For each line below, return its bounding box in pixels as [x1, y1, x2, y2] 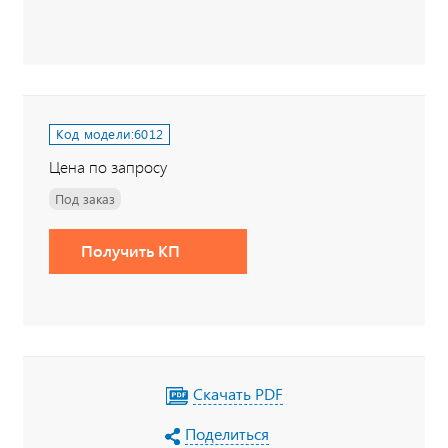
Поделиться [185, 422, 269, 444]
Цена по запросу [49, 155, 167, 178]
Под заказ [55, 189, 115, 208]
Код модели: [56, 124, 135, 143]
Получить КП [81, 239, 180, 261]
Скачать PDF [193, 382, 283, 404]
